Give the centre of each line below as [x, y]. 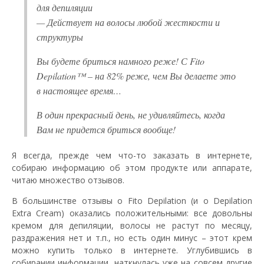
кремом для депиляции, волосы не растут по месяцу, [132, 225]
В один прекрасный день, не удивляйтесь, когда [131, 114]
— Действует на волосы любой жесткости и [128, 22]
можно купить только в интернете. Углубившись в [132, 250]
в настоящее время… [79, 90]
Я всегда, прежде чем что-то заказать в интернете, [132, 155]
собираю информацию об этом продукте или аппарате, [132, 167]
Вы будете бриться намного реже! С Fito [121, 61]
